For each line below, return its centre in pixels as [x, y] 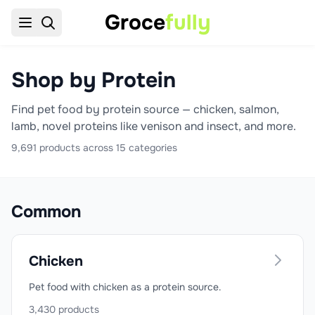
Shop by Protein [94, 80]
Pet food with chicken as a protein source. [125, 287]
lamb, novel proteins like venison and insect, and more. [154, 126]
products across [76, 148]
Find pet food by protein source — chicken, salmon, [145, 109]
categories [152, 148]
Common [46, 212]
